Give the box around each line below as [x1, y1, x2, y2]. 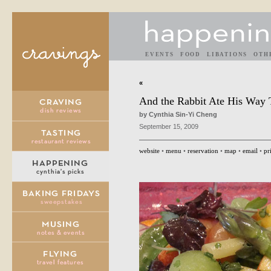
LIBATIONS [207, 51, 248, 57]
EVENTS [145, 51, 174, 57]
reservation [188, 147, 218, 154]
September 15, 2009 [139, 123, 198, 130]
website [139, 147, 160, 154]
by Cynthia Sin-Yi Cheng [139, 111, 217, 118]
